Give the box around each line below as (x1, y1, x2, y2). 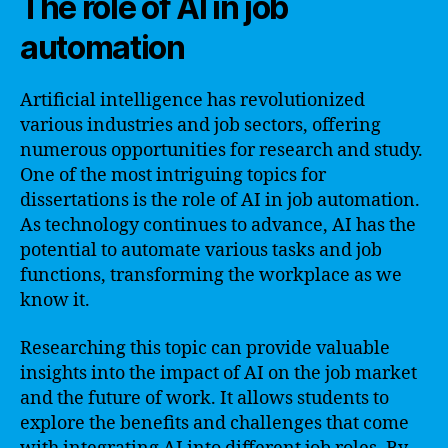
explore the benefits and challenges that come (20, 411, 409, 435)
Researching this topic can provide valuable (20, 336, 390, 360)
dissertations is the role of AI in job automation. (20, 189, 420, 212)
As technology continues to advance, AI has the (20, 214, 416, 237)
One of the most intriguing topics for (20, 164, 326, 187)
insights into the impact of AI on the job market (20, 361, 417, 385)
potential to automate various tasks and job (20, 239, 382, 262)
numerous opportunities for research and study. (20, 139, 423, 162)
